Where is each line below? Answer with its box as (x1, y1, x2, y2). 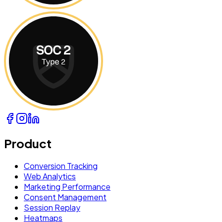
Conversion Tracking (24, 161, 98, 171)
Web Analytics (24, 171, 76, 182)
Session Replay (24, 202, 80, 213)
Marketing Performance (24, 181, 111, 192)
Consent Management (24, 192, 107, 203)
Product (4, 136, 52, 151)
